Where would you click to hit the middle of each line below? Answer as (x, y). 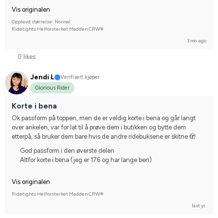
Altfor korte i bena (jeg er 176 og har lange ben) (86, 160)
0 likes (27, 56)
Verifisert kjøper (80, 77)
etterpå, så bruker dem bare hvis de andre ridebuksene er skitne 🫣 (104, 137)
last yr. (199, 206)
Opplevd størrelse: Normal (41, 21)
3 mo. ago (197, 40)
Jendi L (42, 77)
